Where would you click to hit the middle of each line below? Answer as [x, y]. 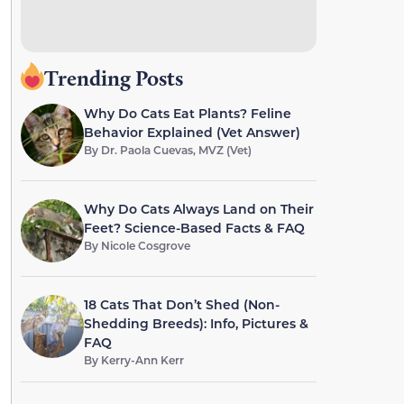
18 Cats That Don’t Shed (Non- [181, 304]
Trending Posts [113, 78]
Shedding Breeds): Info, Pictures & [196, 323]
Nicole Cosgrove [145, 245]
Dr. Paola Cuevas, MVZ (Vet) [176, 150]
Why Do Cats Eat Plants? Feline [187, 113]
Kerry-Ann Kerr [142, 360]
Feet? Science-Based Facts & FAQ [194, 228]
